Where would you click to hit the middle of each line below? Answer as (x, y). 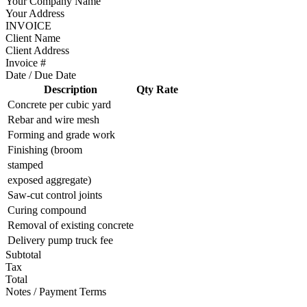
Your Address (35, 13)
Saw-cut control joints (55, 195)
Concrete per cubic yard (59, 104)
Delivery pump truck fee (60, 240)
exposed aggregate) (49, 180)
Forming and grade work (61, 134)
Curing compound (47, 210)
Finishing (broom (45, 149)
